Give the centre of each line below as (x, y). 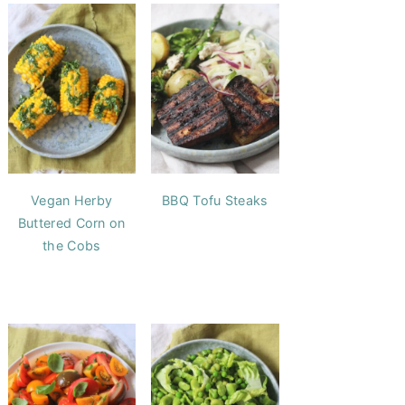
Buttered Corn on (71, 223)
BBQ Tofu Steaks (215, 201)
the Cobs (72, 246)
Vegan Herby (72, 201)
